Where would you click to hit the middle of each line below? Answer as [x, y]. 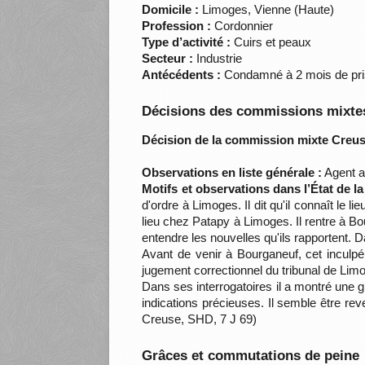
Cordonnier [242, 26]
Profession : [177, 26]
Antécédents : [182, 75]
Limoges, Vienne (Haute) [267, 10]
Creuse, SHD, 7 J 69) [200, 319]
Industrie [218, 59]
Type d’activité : [187, 42]
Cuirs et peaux [271, 42]
